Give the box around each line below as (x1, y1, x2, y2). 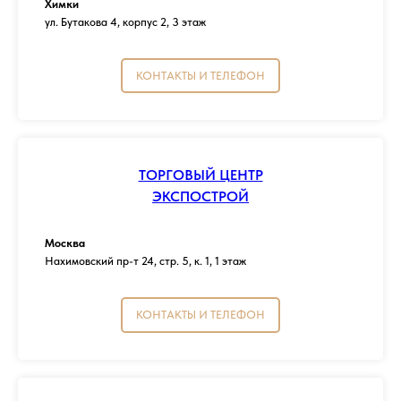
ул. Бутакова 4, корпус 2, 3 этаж (45, 14, 206, 29)
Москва (45, 236, 85, 251)
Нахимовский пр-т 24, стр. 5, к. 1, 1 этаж (45, 254, 246, 269)
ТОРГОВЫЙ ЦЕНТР (138, 166, 263, 184)
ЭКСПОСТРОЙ (152, 188, 249, 206)
